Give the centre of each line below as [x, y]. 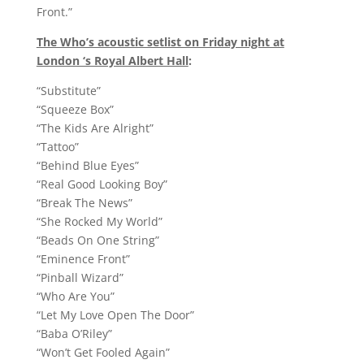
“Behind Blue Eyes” [87, 165]
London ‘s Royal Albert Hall [112, 60]
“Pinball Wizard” [80, 277]
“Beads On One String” [97, 240]
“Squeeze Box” [75, 109]
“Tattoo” [57, 146]
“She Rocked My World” [99, 221]
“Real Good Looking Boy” [102, 184]
